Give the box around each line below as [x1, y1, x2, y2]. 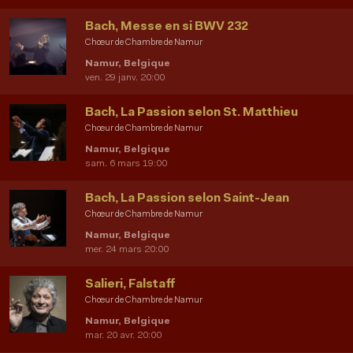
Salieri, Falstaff [85, 278, 175, 292]
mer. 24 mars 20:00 [85, 245, 169, 255]
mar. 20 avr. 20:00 [85, 331, 162, 341]
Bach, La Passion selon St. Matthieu [85, 106, 298, 120]
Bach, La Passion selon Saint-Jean [85, 192, 289, 206]
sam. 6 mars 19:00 [85, 159, 167, 169]
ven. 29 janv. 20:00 [85, 73, 165, 84]
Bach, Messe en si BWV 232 [85, 20, 248, 34]
